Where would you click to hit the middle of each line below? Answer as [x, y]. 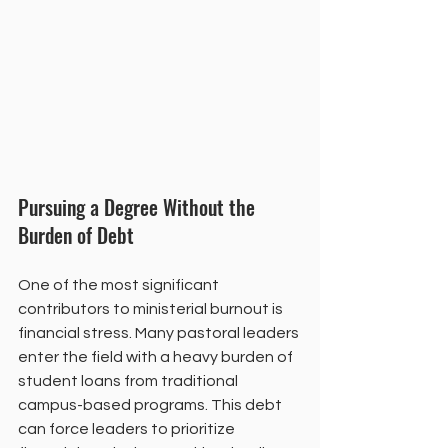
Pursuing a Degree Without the [139, 206]
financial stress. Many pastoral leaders [160, 332]
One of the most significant [120, 284]
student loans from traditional [129, 380]
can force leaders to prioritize [128, 428]
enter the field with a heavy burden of [157, 356]
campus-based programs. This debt [151, 404]
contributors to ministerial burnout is [152, 308]
